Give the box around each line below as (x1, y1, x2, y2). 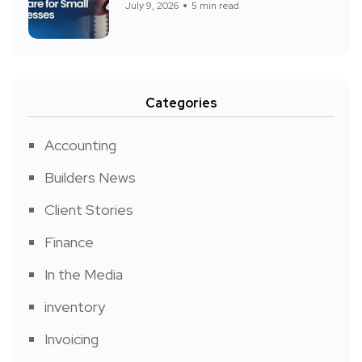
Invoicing (44, 330, 99, 349)
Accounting (44, 136, 116, 155)
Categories (145, 95, 217, 112)
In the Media (44, 265, 123, 284)
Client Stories (44, 200, 133, 220)
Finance (44, 233, 94, 252)
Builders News (44, 168, 136, 187)
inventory (44, 297, 105, 317)
